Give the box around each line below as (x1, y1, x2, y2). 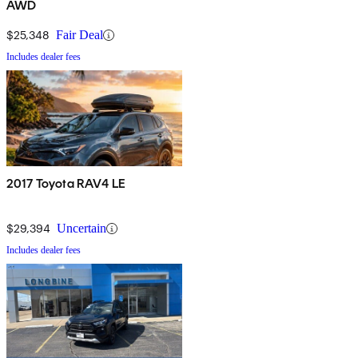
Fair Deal (56, 28, 103, 42)
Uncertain (57, 221, 106, 236)
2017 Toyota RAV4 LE (6, 176, 126, 192)
